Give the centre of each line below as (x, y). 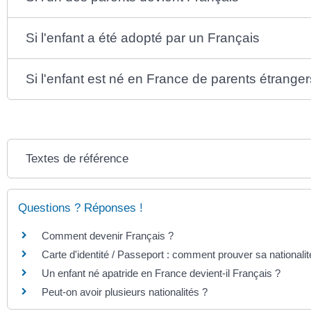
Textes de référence (77, 158)
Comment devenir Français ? (108, 235)
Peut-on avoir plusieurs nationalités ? (125, 292)
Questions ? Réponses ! (81, 208)
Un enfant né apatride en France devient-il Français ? (161, 273)
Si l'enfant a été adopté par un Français (143, 37)
